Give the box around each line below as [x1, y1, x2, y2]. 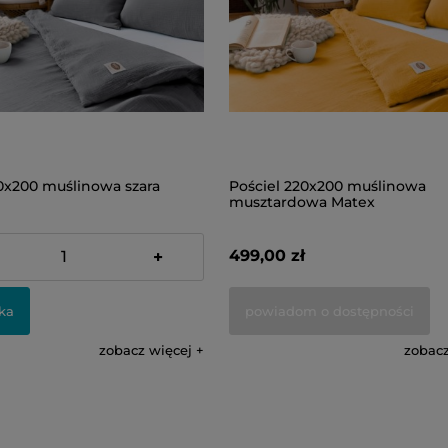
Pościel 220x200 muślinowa [229, 177, 426, 195]
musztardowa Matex [229, 193, 375, 211]
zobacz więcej [99, 342, 192, 358]
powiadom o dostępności [245, 302, 414, 319]
